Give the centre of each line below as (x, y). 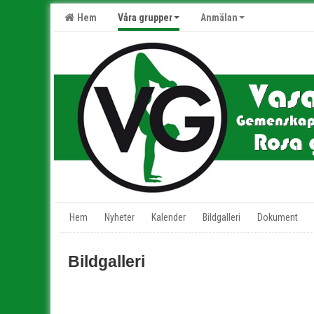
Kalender (169, 217)
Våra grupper (145, 18)
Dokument (278, 217)
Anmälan (219, 18)
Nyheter (120, 217)
